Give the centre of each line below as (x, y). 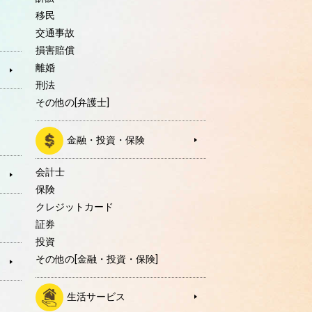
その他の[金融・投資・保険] (96, 259)
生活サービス (96, 297)
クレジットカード (74, 207)
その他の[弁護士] (72, 103)
